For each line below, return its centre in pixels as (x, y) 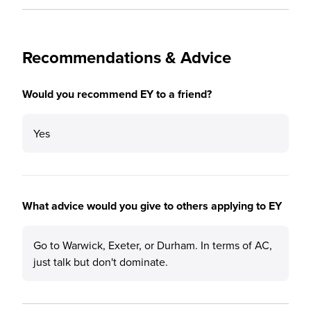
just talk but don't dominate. (101, 262)
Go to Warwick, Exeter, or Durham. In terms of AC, (153, 245)
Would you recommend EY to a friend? (117, 94)
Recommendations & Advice (127, 57)
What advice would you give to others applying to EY (152, 206)
